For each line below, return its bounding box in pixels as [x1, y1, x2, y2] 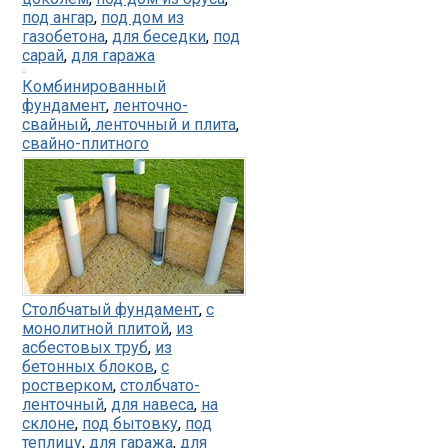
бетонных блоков [22, 357, 154, 377]
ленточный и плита [91, 115, 236, 135]
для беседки [112, 27, 206, 47]
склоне [22, 414, 75, 434]
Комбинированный [22, 77, 166, 97]
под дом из [101, 8, 184, 28]
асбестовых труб [22, 338, 148, 358]
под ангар [22, 8, 94, 28]
